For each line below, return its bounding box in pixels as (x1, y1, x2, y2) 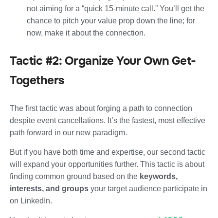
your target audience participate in (89, 184, 207, 193)
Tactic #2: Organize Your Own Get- (10, 53, 196, 68)
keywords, (140, 172, 178, 181)
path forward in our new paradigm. (10, 128, 127, 137)
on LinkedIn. (10, 196, 52, 205)
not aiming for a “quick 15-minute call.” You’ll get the (27, 4, 204, 13)
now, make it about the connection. (27, 28, 145, 37)
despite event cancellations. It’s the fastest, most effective (10, 116, 205, 125)
